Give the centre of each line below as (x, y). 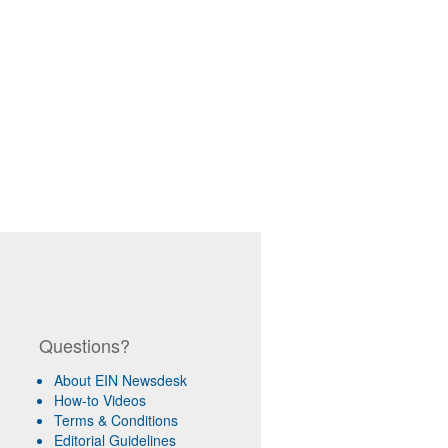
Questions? (84, 345)
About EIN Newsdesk (120, 380)
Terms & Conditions (115, 420)
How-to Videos (99, 400)
